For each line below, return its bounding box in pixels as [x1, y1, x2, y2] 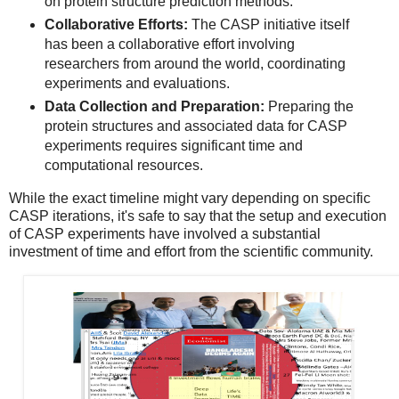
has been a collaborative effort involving [44, 37, 295, 53]
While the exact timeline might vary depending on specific [9, 191, 370, 207]
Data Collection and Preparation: [44, 99, 265, 115]
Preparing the [264, 99, 354, 115]
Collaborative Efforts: [44, 17, 188, 33]
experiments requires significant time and [44, 138, 303, 154]
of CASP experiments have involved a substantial [9, 226, 321, 242]
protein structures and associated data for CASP [44, 118, 347, 134]
